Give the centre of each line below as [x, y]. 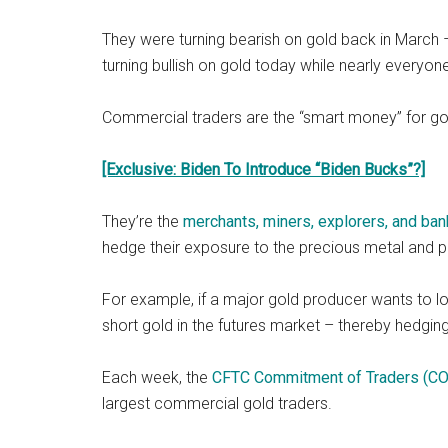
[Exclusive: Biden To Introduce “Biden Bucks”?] [263, 169]
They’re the [142, 221]
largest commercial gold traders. [217, 403]
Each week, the [157, 377]
